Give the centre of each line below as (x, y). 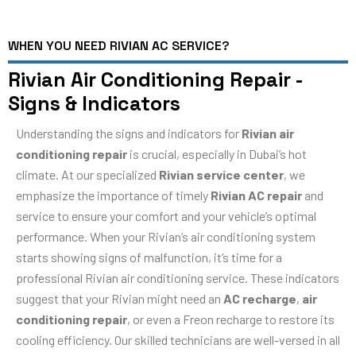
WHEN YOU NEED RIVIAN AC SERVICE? (119, 45)
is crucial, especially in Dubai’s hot (217, 153)
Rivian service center (221, 174)
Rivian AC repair (256, 195)
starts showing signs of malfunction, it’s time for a (149, 257)
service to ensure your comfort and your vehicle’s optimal (166, 215)
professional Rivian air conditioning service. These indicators (178, 277)
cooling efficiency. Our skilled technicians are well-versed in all (178, 339)
